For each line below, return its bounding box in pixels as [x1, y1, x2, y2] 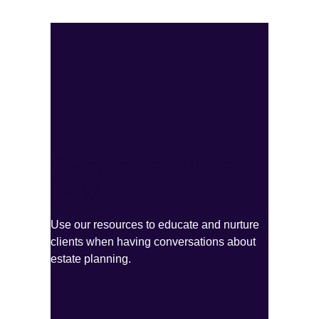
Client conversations [51, 155, 233, 177]
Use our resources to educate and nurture [51, 219, 260, 231]
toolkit [51, 181, 104, 203]
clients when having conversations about [51, 236, 256, 248]
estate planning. [51, 253, 132, 265]
